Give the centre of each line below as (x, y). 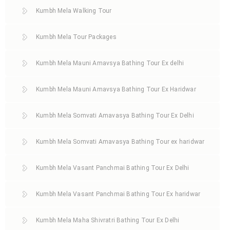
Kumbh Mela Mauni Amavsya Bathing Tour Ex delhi (110, 63)
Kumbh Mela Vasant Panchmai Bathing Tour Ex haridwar (118, 194)
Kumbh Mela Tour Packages (76, 37)
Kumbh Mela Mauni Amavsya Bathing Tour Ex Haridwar (116, 89)
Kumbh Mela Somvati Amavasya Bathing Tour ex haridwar (120, 141)
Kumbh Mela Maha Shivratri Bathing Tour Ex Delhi (108, 220)
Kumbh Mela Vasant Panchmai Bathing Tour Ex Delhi (113, 168)
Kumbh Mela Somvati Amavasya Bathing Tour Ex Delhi (115, 115)
